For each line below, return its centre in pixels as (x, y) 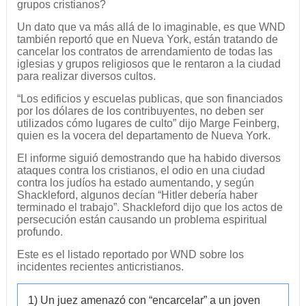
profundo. (40, 232)
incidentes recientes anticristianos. (100, 266)
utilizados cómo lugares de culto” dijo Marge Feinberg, (148, 123)
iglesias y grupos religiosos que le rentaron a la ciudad (149, 64)
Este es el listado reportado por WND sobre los (130, 254)
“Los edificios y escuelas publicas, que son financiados (150, 98)
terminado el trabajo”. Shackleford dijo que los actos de (150, 207)
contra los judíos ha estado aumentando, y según (135, 182)
